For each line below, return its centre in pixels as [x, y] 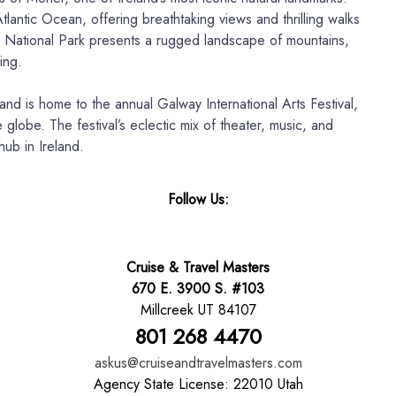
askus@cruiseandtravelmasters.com [198, 363]
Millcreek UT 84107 [198, 310]
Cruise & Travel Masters [198, 267]
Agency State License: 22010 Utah [198, 384]
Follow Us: [198, 199]
